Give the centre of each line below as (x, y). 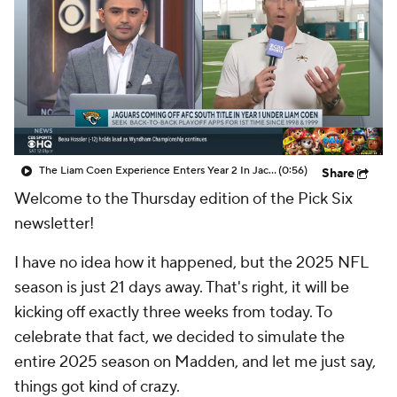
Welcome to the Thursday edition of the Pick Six (183, 199)
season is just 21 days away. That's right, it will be (182, 288)
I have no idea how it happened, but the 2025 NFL (191, 263)
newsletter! (56, 224)
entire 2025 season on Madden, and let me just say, (195, 362)
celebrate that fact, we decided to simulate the (179, 337)
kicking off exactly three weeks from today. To (173, 312)
